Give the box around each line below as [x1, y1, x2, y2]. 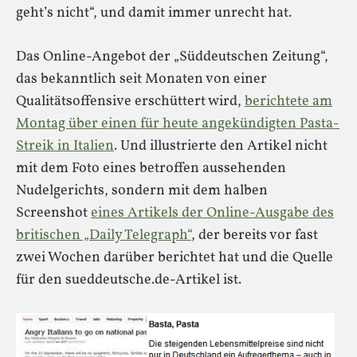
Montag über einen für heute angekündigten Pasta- [16, 114, 339, 134]
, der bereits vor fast [191, 226, 318, 245]
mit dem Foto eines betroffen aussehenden [16, 159, 286, 178]
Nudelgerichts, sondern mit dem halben [16, 181, 268, 201]
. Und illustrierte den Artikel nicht [114, 136, 328, 156]
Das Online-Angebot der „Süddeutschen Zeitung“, [16, 47, 328, 67]
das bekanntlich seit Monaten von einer [16, 69, 267, 89]
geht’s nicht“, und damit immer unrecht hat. [16, 3, 292, 23]
